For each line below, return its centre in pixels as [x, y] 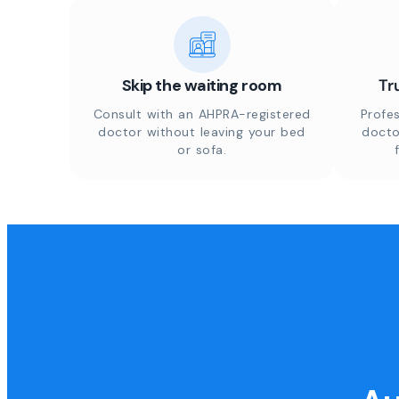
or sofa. [202, 150]
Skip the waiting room [202, 85]
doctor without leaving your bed [202, 132]
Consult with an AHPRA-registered [202, 114]
